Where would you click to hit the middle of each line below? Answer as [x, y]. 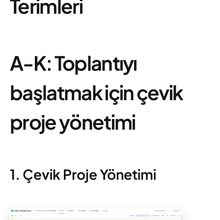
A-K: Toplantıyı [73, 63]
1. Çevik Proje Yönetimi [83, 174]
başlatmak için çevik [96, 92]
